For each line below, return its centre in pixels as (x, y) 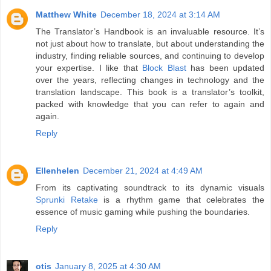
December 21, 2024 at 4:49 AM (143, 171)
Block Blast (164, 68)
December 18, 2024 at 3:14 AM (160, 15)
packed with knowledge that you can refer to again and (150, 104)
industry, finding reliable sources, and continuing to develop (150, 56)
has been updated (225, 68)
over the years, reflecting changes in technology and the (150, 80)
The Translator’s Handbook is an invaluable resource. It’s (150, 32)
